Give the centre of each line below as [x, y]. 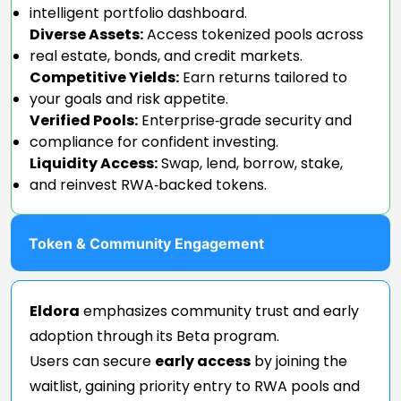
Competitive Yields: [104, 77]
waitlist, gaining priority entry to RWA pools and [195, 386]
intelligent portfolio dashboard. [138, 13]
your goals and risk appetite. [129, 98]
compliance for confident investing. [154, 141]
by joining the [299, 361]
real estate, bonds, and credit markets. [166, 55]
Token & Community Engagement [146, 243]
